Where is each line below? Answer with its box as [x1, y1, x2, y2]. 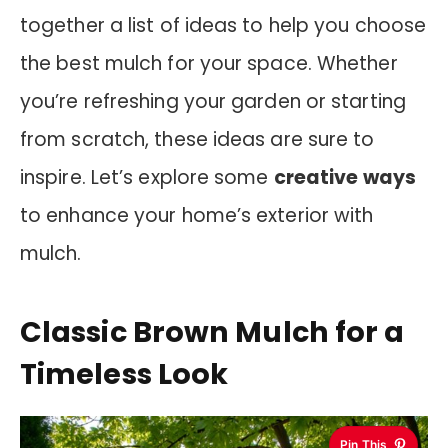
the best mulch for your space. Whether [20, 49, 398, 77]
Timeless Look [20, 354, 229, 395]
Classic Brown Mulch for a [20, 312, 405, 353]
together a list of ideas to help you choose [20, 11, 427, 39]
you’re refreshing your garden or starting [20, 87, 406, 115]
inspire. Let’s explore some [20, 163, 274, 191]
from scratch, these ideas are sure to [20, 125, 375, 153]
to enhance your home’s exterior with [20, 201, 374, 229]
